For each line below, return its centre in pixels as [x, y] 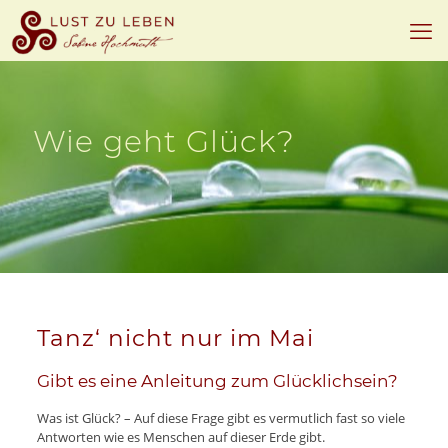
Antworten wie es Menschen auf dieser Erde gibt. [180, 437]
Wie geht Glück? [164, 141]
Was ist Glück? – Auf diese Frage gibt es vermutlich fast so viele [220, 418]
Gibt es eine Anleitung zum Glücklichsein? [217, 381]
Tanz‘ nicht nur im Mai [175, 338]
